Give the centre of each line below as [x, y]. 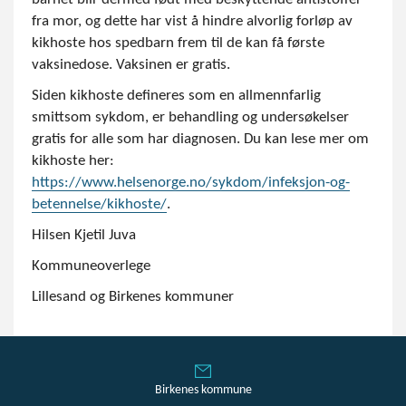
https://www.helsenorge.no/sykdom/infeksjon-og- [191, 183]
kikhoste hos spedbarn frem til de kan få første [178, 43]
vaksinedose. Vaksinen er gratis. [131, 65]
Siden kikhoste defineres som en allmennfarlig [176, 96]
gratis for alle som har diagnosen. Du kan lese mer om [200, 139]
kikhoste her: [73, 161]
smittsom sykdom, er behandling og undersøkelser [190, 117]
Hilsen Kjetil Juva [86, 235]
